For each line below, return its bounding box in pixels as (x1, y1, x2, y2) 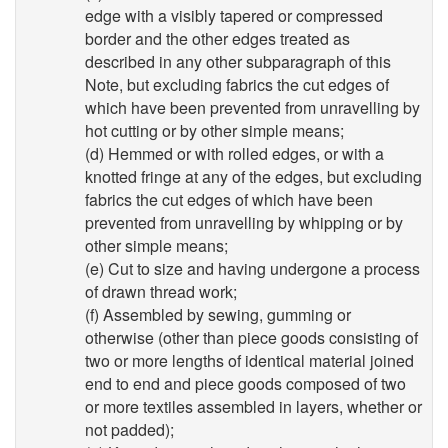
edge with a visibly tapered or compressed (85, 4, 383, 27)
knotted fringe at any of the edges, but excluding (85, 165, 422, 188)
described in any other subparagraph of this (85, 50, 391, 73)
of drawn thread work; (85, 280, 237, 303)
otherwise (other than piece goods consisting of (85, 326, 418, 349)
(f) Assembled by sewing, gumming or (85, 303, 351, 326)
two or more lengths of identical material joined (85, 349, 414, 372)
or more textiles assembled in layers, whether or (85, 395, 422, 418)
